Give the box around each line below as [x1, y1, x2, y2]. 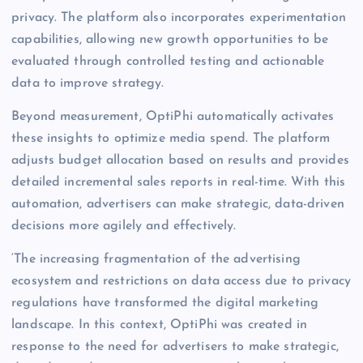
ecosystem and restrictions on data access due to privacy [11, 274, 351, 288]
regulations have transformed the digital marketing [11, 296, 319, 310]
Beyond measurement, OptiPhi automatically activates [11, 109, 335, 123]
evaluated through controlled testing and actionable [11, 54, 325, 68]
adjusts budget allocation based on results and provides [11, 153, 349, 167]
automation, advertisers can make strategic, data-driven [11, 197, 344, 211]
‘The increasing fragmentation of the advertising [11, 252, 301, 266]
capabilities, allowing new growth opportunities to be [11, 32, 329, 46]
